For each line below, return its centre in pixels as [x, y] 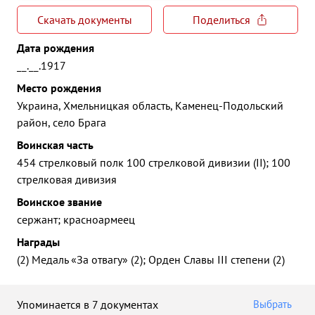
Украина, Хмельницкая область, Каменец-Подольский [150, 105]
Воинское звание [59, 202]
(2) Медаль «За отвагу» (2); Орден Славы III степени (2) [151, 259]
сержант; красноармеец [76, 219]
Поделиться [221, 20]
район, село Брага [62, 122]
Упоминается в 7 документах [88, 304]
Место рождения [59, 88]
